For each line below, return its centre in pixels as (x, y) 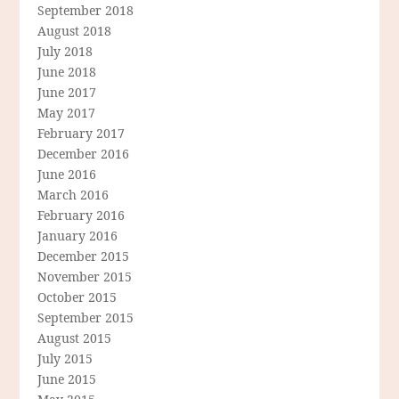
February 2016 (81, 216)
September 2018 (86, 11)
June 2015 (67, 379)
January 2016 (78, 236)
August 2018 (75, 31)
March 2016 (73, 195)
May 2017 (67, 113)
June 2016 (67, 175)
